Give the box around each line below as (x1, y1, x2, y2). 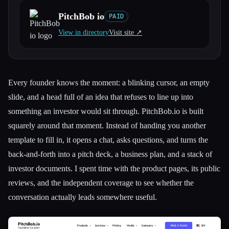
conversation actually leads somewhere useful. (8, 193, 157, 201)
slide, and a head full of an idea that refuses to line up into (8, 93, 193, 101)
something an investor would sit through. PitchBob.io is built (8, 107, 203, 116)
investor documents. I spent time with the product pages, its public (8, 164, 220, 173)
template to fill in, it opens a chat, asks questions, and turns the (8, 135, 208, 144)
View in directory (58, 29, 109, 36)
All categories (14, 15, 59, 24)
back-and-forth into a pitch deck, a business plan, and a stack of (8, 150, 212, 158)
